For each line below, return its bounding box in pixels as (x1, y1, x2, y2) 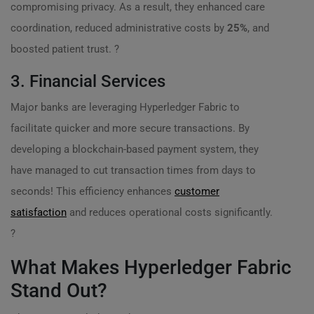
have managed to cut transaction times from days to (11, 164, 256, 177)
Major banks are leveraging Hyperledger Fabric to (11, 101, 240, 114)
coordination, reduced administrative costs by (11, 22, 227, 34)
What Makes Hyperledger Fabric (11, 256, 292, 279)
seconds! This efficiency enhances (11, 185, 175, 198)
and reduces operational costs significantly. (67, 206, 273, 219)
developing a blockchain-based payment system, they (11, 143, 259, 156)
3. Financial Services (11, 71, 165, 91)
